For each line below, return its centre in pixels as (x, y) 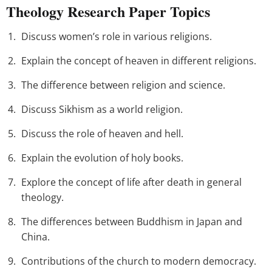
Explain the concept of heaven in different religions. (139, 61)
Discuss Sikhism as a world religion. (102, 110)
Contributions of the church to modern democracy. (139, 261)
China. (36, 237)
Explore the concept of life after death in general (131, 182)
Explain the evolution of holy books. (102, 158)
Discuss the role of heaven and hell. (102, 134)
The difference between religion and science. (123, 85)
